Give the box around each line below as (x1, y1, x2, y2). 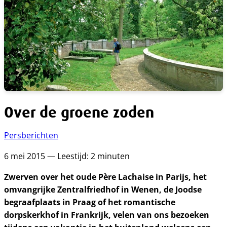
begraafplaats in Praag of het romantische (4, 196, 175, 208)
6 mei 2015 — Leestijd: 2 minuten (4, 150, 130, 162)
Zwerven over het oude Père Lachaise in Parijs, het (4, 171, 207, 183)
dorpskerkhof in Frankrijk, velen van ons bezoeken (4, 209, 209, 221)
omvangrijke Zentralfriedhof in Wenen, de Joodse (4, 183, 202, 196)
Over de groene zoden (4, 102, 154, 122)
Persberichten (4, 130, 58, 141)
